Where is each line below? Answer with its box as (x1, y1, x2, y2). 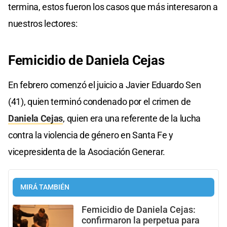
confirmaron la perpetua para (82, 215, 200, 225)
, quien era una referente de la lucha (63, 112, 201, 124)
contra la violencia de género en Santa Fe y (8, 129, 174, 140)
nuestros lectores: (8, 18, 78, 29)
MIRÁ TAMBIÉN (20, 182, 69, 192)
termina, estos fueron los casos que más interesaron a (8, 1, 218, 12)
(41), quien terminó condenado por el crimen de (8, 96, 191, 107)
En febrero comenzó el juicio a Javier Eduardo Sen (8, 79, 201, 90)
